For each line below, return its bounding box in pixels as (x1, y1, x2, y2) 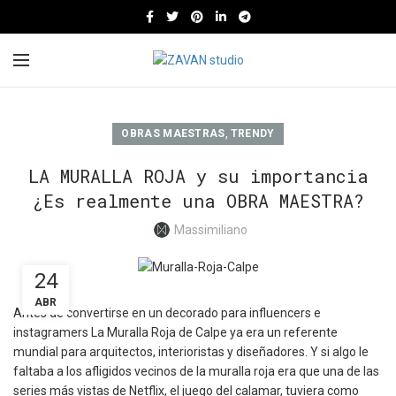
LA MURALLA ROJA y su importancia (27, 164, 369, 187)
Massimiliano (173, 223, 247, 237)
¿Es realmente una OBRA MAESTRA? (32, 189, 364, 212)
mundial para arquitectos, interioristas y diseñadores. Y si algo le (13, 345, 369, 360)
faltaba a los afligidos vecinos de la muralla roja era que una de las (13, 364, 379, 379)
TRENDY (230, 127, 275, 140)
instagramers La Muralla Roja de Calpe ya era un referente (13, 325, 338, 340)
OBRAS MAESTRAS (121, 127, 225, 140)
